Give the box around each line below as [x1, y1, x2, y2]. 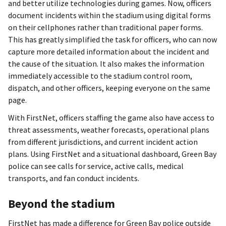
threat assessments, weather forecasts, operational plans [8, 125, 209, 135]
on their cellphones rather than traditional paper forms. [8, 22, 203, 32]
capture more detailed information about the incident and [8, 46, 209, 56]
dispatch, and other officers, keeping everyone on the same [8, 83, 210, 93]
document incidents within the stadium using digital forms [8, 10, 211, 20]
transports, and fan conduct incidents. [8, 173, 139, 184]
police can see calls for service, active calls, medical [8, 161, 184, 172]
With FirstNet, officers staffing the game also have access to [8, 112, 214, 123]
